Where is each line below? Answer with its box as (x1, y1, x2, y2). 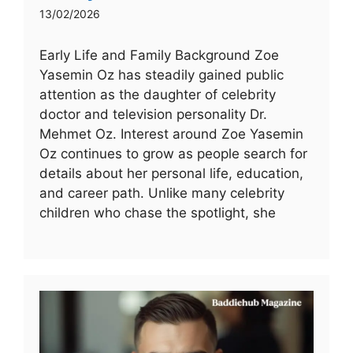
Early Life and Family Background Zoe (39, 47, 279, 64)
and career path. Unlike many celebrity (39, 185, 284, 202)
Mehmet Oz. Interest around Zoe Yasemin (39, 126, 303, 143)
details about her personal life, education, (39, 165, 303, 182)
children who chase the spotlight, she (39, 205, 276, 221)
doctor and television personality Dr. (39, 106, 267, 123)
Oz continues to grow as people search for (39, 146, 307, 162)
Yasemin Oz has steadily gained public (39, 67, 284, 84)
